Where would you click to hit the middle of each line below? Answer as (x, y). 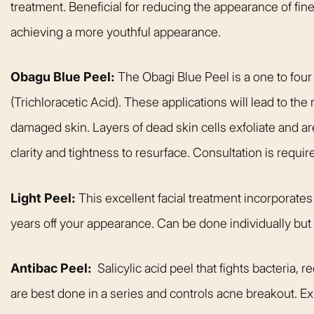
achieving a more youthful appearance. (116, 32)
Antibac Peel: (51, 268)
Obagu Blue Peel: (64, 77)
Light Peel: (45, 198)
